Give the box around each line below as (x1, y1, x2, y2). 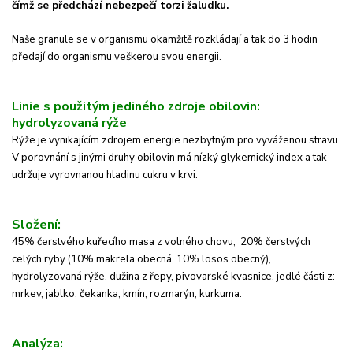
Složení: (12, 216, 61, 234)
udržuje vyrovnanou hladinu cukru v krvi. (12, 168, 198, 183)
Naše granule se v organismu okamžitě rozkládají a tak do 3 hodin (12, 32, 318, 47)
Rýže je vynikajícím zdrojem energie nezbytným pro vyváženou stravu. (12, 133, 340, 148)
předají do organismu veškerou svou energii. (12, 50, 221, 65)
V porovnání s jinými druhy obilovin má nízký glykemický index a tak (12, 150, 327, 165)
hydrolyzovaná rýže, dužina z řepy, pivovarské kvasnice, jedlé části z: (12, 269, 335, 284)
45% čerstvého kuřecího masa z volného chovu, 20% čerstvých (12, 235, 310, 250)
